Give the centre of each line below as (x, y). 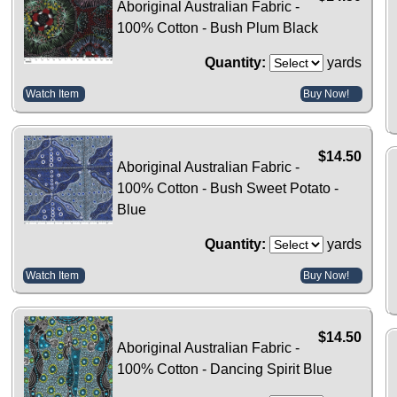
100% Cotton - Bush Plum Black (218, 28)
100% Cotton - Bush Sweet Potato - (228, 188)
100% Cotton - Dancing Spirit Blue (225, 369)
